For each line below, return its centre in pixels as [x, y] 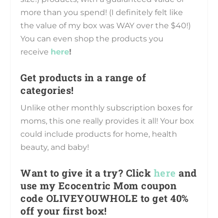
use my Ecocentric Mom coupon [99, 185]
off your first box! [64, 210]
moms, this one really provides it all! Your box [108, 121]
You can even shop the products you [92, 39]
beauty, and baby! [55, 147]
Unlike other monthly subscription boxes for [107, 108]
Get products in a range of [83, 77]
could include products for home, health [99, 134]
